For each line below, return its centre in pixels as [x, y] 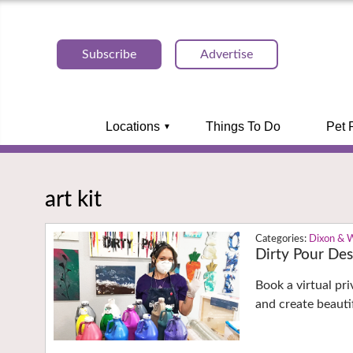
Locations [132, 126]
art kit [73, 199]
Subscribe [109, 54]
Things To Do [243, 126]
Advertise [227, 54]
